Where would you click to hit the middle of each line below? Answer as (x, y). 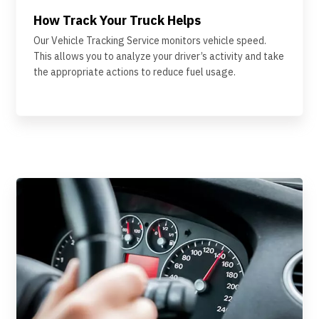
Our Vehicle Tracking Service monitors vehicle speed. (150, 40)
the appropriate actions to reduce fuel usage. (135, 72)
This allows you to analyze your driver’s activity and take (159, 56)
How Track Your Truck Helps (117, 20)
